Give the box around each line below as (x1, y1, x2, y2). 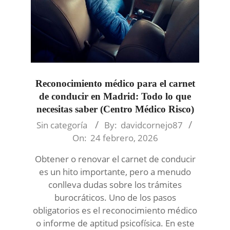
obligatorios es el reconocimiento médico (33, 204, 197, 217)
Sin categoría (36, 119, 87, 131)
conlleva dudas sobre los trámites (48, 179, 182, 191)
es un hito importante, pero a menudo (39, 166, 191, 178)
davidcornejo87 (121, 119, 183, 131)
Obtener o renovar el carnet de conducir (34, 153, 196, 165)
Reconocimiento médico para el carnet (35, 78, 195, 89)
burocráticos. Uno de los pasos (54, 191, 176, 204)
